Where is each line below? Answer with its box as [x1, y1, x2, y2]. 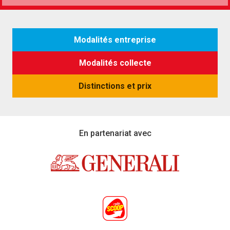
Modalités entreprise [74, 35, 156, 45]
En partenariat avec [79, 128, 151, 139]
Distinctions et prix [79, 81, 151, 91]
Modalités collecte [79, 58, 151, 68]
